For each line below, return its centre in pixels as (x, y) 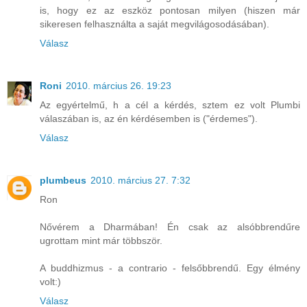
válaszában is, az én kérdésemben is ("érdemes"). (149, 118)
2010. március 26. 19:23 (119, 85)
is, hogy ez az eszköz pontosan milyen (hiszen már (170, 10)
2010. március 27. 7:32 (140, 180)
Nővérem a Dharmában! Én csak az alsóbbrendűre (170, 226)
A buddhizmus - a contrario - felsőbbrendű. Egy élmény (170, 268)
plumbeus (63, 180)
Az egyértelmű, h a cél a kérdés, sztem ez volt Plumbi (170, 105)
